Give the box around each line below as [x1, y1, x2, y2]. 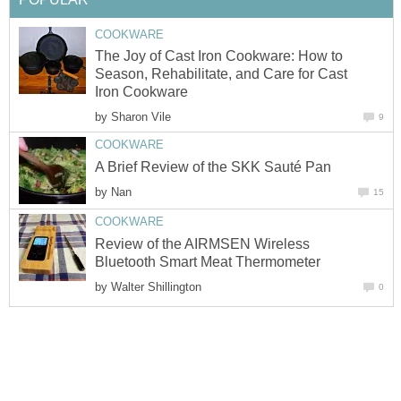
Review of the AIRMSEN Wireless [95, 235, 310, 252]
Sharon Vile [111, 110, 171, 124]
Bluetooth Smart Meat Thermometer [95, 253, 320, 269]
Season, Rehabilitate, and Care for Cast [95, 66, 347, 82]
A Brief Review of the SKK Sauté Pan [95, 158, 331, 175]
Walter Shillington [111, 279, 201, 294]
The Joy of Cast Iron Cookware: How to [95, 48, 343, 64]
